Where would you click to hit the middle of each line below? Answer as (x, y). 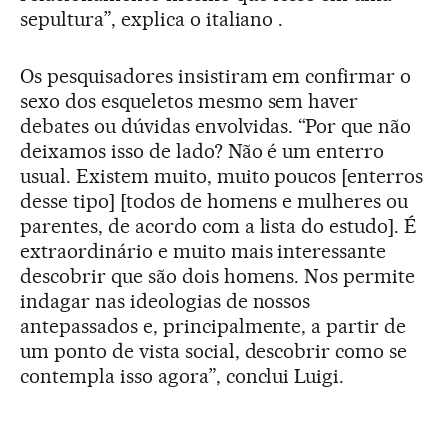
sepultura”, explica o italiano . (152, 19)
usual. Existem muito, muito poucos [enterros (222, 176)
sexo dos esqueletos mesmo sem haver (189, 101)
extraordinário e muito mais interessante (203, 251)
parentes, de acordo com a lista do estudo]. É (219, 226)
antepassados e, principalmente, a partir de (213, 326)
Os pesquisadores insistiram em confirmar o (216, 76)
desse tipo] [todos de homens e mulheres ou (214, 201)
